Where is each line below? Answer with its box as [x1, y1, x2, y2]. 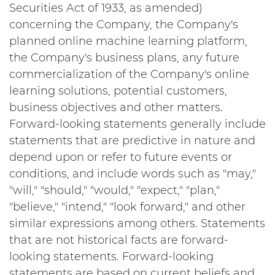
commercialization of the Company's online [9, 68, 249, 81]
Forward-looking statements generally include [9, 117, 266, 131]
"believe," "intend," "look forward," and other [9, 200, 246, 214]
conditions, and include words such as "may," [9, 167, 256, 180]
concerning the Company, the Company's [9, 18, 238, 31]
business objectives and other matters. [9, 101, 223, 114]
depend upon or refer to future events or [9, 150, 232, 164]
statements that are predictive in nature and [9, 134, 255, 147]
